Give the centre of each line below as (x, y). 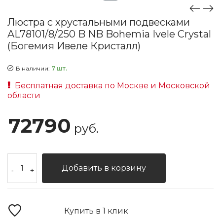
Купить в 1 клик (96, 211)
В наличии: (34, 68)
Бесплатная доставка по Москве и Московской (111, 85)
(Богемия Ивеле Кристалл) (74, 46)
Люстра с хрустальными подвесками (99, 22)
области (24, 95)
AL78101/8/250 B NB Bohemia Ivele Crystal (109, 34)
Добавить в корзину (104, 168)
